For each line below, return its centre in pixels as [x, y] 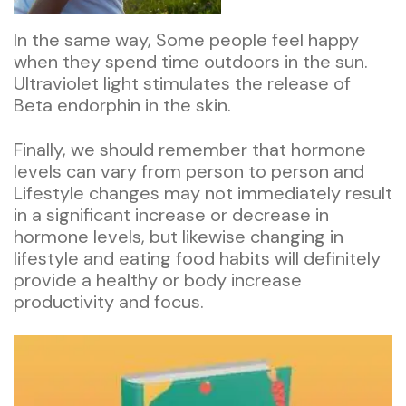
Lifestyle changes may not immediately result [203, 193]
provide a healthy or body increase [158, 280]
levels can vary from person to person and [189, 171]
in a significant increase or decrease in [171, 214]
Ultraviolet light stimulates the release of [182, 83]
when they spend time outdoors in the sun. [191, 61]
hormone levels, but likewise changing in [179, 236]
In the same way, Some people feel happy [186, 39]
